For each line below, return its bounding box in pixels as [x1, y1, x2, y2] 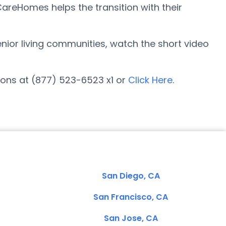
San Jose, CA [103, 212, 158, 224]
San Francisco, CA [93, 191, 168, 203]
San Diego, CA [101, 170, 160, 182]
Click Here [128, 74, 173, 86]
